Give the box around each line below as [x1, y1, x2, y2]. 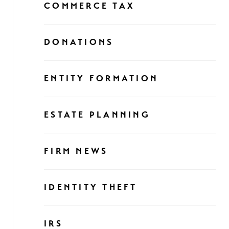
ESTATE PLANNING [44, 109, 150, 120]
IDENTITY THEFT [44, 182, 138, 193]
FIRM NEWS [44, 146, 108, 156]
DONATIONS [44, 37, 114, 48]
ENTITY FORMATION [44, 73, 158, 84]
